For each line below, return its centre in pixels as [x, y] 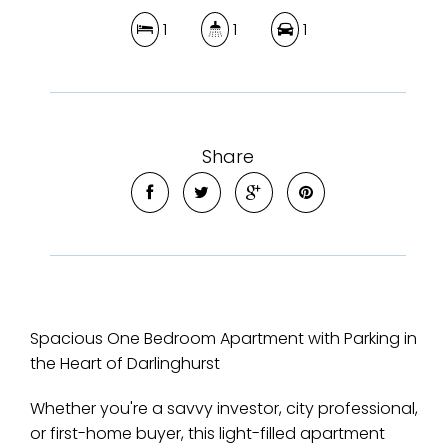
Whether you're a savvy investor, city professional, [224, 408]
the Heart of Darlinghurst [125, 363]
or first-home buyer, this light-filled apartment [207, 433]
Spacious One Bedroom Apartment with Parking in [223, 338]
